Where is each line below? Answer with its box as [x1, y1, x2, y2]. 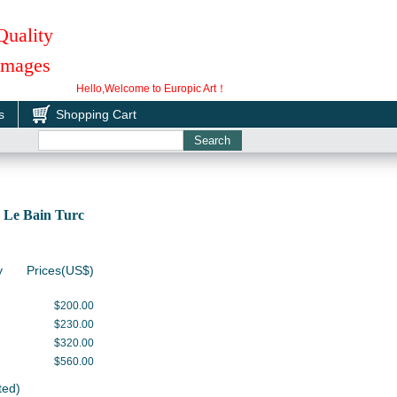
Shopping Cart [56, 107, 136, 121]
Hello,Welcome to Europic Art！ [76, 82, 227, 95]
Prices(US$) [27, 263, 94, 277]
